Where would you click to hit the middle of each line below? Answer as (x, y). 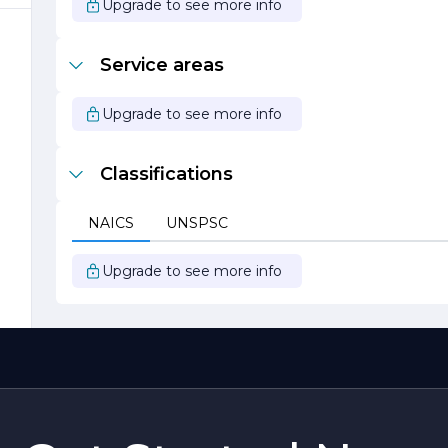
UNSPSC (197, 223)
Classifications (166, 174)
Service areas (162, 65)
